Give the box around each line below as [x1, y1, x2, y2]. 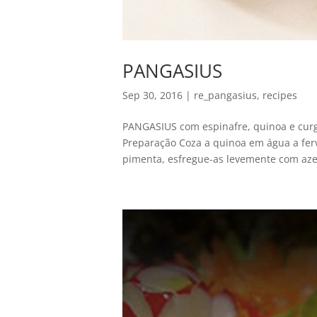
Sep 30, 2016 [122, 88, 183, 103]
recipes [262, 88, 297, 103]
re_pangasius [193, 88, 257, 103]
